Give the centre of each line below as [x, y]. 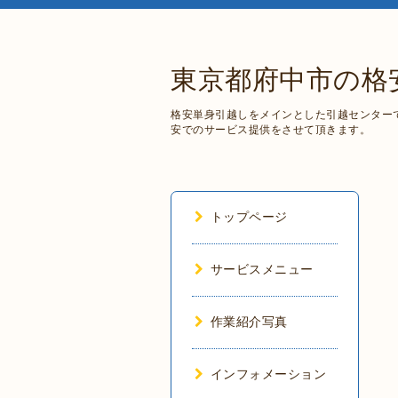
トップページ [249, 217]
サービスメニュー [262, 269]
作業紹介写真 [249, 322]
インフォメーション [268, 374]
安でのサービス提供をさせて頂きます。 [271, 130]
